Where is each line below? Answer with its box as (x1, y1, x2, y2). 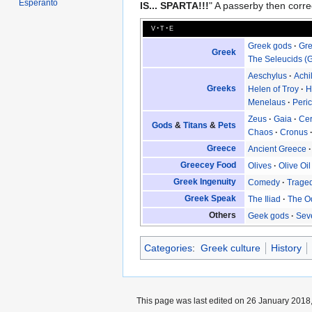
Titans (182, 120, 208, 131)
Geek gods (248, 210, 290, 221)
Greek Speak (184, 194, 236, 204)
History (270, 242, 302, 254)
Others (208, 210, 236, 221)
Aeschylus (248, 70, 288, 81)
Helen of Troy (248, 84, 299, 94)
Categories (144, 242, 192, 254)
